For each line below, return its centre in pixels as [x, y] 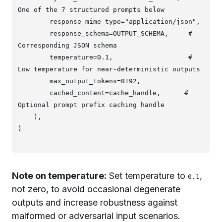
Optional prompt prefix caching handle [91, 105]
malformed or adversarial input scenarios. [96, 216]
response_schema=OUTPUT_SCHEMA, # [34, 33]
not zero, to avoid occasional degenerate [96, 189]
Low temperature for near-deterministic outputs [109, 69]
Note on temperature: [59, 175]
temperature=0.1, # [34, 57]
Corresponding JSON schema [67, 45]
